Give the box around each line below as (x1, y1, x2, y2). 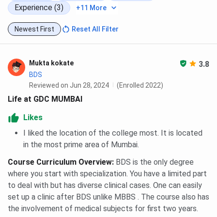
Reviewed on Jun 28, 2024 (29, 81, 109, 90)
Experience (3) (15, 3, 63, 13)
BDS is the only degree (116, 157, 194, 167)
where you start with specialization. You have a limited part (8, 169, 207, 179)
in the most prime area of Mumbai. (23, 140, 139, 150)
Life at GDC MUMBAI (8, 94, 82, 104)
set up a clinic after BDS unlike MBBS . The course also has (8, 192, 209, 202)
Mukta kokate (29, 59, 74, 67)
